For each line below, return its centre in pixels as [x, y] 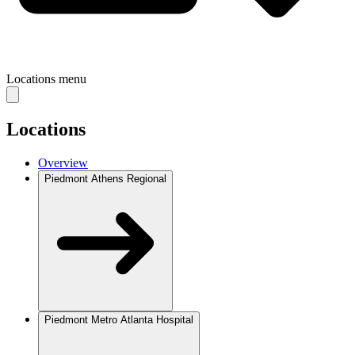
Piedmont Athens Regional [105, 178]
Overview [63, 162]
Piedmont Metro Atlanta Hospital [119, 319]
